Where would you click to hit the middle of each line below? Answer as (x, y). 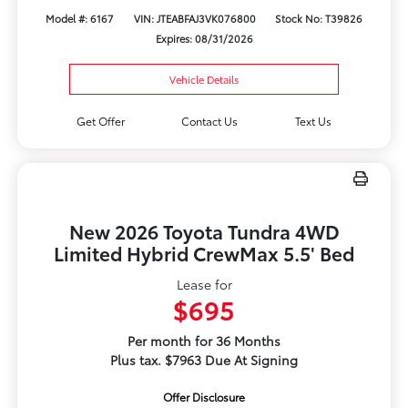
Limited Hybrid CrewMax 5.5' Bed (204, 252)
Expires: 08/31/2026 (204, 38)
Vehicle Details (204, 79)
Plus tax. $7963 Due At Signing (204, 359)
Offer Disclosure (204, 396)
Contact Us (210, 120)
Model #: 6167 (80, 18)
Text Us (314, 120)
